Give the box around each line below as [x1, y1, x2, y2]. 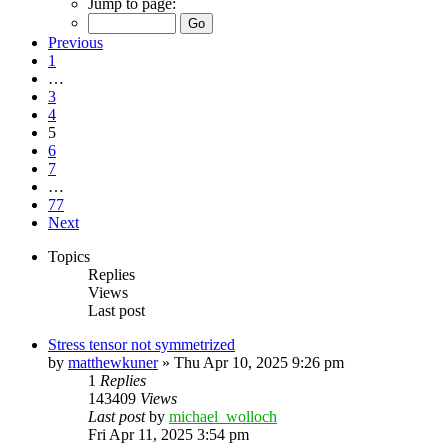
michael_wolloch [169, 407, 277, 425]
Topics [48, 247, 90, 265]
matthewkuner [68, 353, 158, 371]
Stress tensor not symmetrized [48, 335, 235, 353]
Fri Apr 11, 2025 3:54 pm [88, 425, 249, 443]
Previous [48, 33, 103, 51]
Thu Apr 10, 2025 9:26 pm [174, 353, 344, 371]
